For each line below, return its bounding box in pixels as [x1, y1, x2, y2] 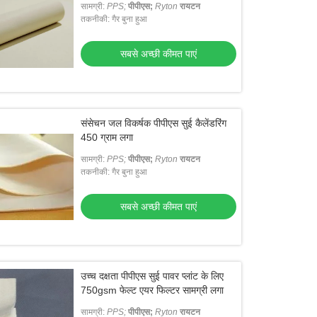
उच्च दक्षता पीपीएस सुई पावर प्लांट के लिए [81, 270, 224, 282]
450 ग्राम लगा [81, 132, 134, 143]
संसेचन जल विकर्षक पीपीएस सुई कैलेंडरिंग [81, 117, 227, 129]
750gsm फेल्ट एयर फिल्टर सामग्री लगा [81, 284, 224, 296]
